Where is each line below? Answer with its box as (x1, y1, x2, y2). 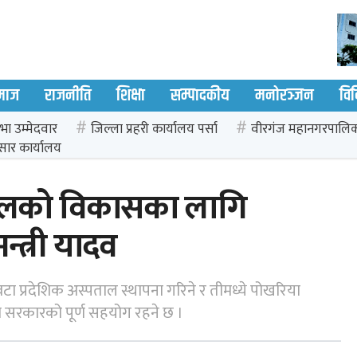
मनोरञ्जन (254, 83, 314, 108)
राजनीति (44, 83, 91, 108)
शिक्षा (116, 83, 145, 108)
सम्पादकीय (170, 83, 229, 108)
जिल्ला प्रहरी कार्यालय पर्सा (91, 118, 218, 140)
